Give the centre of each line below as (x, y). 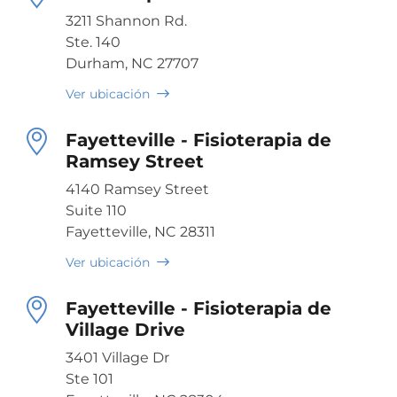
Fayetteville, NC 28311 (140, 231)
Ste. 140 (93, 42)
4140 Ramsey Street (137, 189)
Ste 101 (90, 378)
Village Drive (125, 329)
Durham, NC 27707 (132, 63)
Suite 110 (96, 210)
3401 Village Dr (117, 357)
